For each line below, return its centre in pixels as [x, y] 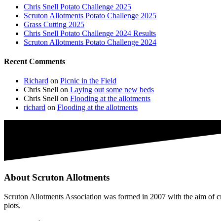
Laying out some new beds [112, 90]
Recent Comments [35, 62]
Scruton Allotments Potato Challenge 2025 [90, 15]
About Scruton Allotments [57, 178]
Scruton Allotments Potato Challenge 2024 [90, 42]
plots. [12, 205]
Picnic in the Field [88, 81]
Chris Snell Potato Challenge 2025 [77, 6]
